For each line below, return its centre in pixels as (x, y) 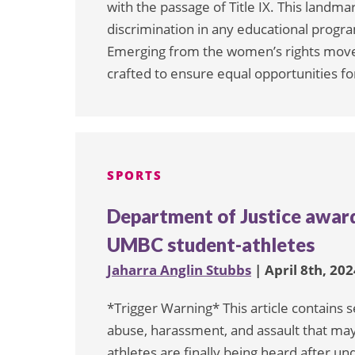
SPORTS (135, 175)
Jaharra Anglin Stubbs (179, 269)
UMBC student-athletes (211, 244)
